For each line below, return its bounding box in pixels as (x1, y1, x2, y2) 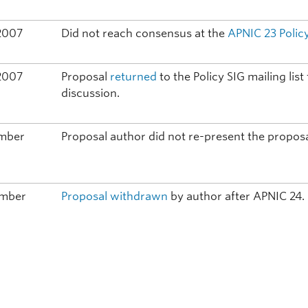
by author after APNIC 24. (168, 190, 305, 203)
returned (110, 70, 157, 84)
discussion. (61, 87, 120, 100)
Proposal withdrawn (61, 190, 168, 203)
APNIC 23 (228, 27, 277, 41)
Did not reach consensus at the (61, 27, 228, 41)
